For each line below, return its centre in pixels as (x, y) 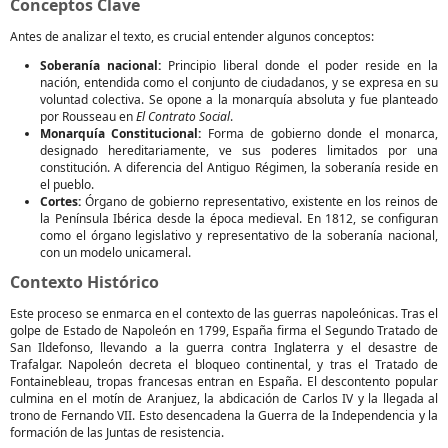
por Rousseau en (88, 116)
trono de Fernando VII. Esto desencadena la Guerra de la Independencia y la (224, 415)
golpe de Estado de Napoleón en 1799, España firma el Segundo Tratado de (224, 330)
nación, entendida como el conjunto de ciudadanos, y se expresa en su (239, 82)
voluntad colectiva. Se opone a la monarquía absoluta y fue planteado (239, 99)
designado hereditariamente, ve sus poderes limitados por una (239, 150)
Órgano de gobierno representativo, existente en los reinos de (259, 201)
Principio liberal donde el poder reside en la (300, 65)
